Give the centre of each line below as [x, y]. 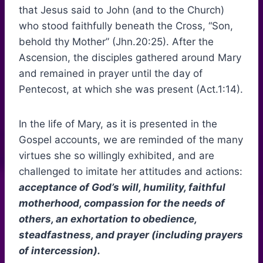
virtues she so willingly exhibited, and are [117, 156]
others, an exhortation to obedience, [108, 219]
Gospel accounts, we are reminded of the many [131, 140]
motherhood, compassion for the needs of [122, 203]
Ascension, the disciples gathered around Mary [130, 58]
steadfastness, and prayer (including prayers [131, 235]
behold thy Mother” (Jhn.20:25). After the [116, 42]
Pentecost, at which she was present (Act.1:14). [131, 90]
